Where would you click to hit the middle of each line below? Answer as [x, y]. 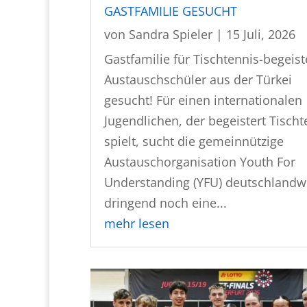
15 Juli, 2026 [261, 34]
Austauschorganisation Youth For [200, 161]
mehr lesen [137, 223]
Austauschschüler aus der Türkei [198, 79]
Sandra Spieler [171, 34]
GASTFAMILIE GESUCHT [171, 11]
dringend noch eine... [165, 202]
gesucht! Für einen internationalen [203, 100]
